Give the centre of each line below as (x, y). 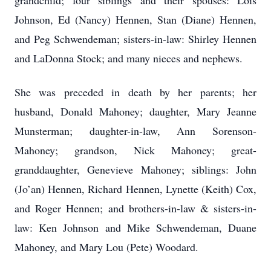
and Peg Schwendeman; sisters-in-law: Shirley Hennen (135, 39)
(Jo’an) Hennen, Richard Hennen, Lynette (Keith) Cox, (135, 189)
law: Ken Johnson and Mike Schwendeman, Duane (135, 227)
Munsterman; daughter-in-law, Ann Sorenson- (135, 131)
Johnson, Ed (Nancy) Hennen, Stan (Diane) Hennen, (135, 19)
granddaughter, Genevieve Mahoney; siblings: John (135, 169)
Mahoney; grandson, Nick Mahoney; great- (135, 150)
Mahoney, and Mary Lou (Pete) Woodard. (108, 247)
